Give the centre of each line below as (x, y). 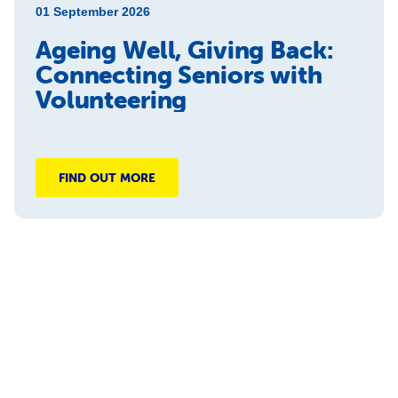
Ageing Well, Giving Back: (184, 50)
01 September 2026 (93, 12)
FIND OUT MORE (107, 178)
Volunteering (111, 99)
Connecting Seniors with (179, 75)
